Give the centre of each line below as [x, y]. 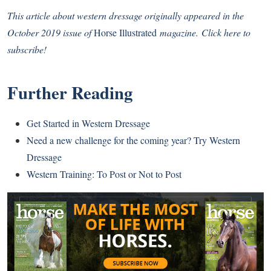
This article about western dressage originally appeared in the [126, 15]
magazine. [179, 32]
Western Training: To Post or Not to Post [104, 174]
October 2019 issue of [51, 32]
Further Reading [70, 92]
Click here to [226, 32]
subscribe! [27, 49]
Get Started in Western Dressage [88, 123]
